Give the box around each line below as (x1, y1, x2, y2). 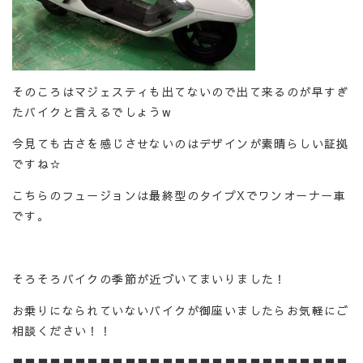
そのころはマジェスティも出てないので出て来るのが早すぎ (12, 83, 349, 100)
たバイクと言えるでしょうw (12, 104, 173, 120)
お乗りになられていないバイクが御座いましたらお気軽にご (12, 302, 349, 318)
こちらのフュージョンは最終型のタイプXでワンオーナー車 (12, 187, 346, 203)
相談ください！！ (12, 322, 113, 339)
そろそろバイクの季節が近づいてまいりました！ (12, 271, 287, 287)
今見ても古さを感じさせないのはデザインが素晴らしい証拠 (12, 135, 349, 152)
